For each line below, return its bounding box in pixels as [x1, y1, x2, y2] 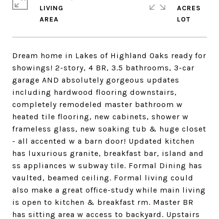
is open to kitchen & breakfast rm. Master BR [12, 197, 194, 207]
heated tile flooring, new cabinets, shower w [12, 112, 189, 121]
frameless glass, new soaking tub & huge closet [12, 124, 206, 133]
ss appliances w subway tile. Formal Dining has [12, 161, 202, 170]
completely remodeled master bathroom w [12, 100, 183, 109]
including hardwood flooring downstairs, [12, 88, 177, 97]
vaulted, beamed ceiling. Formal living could [12, 173, 194, 182]
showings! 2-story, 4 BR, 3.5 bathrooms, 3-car [12, 63, 195, 72]
